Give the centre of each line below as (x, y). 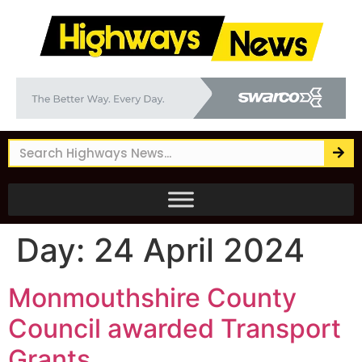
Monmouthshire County (152, 297)
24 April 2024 (199, 250)
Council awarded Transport (175, 328)
